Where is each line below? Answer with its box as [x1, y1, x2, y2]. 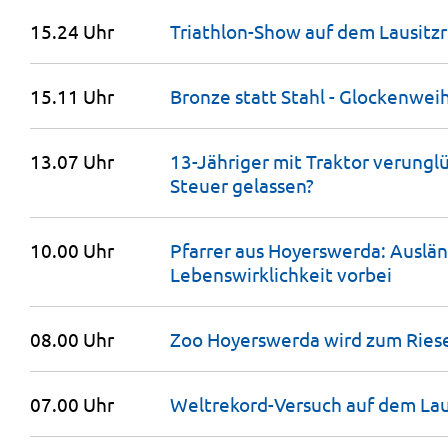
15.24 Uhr [30, 19, 114, 43]
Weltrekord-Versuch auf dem [170, 392, 420, 416]
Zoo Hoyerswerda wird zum [170, 327, 406, 351]
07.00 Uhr [30, 392, 114, 416]
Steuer [170, 173, 232, 197]
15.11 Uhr [30, 84, 114, 108]
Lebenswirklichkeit [170, 262, 337, 286]
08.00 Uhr [30, 327, 114, 351]
